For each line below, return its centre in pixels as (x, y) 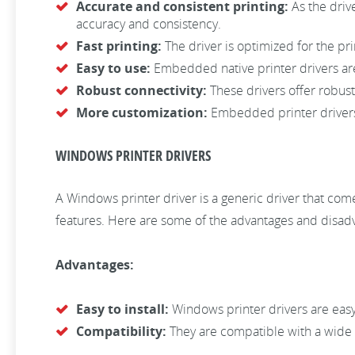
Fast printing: (119, 46)
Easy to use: (113, 68)
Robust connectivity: (141, 90)
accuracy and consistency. (150, 24)
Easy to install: (122, 309)
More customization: (142, 113)
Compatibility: (121, 331)
